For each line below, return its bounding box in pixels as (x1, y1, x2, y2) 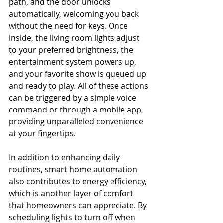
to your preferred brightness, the (9, 44, 135, 55)
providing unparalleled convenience (9, 115, 145, 127)
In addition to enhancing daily (9, 151, 122, 163)
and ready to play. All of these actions (9, 80, 150, 91)
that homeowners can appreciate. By (9, 199, 149, 211)
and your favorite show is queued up (9, 68, 148, 79)
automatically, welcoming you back (9, 8, 141, 19)
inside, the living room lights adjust (9, 32, 142, 43)
